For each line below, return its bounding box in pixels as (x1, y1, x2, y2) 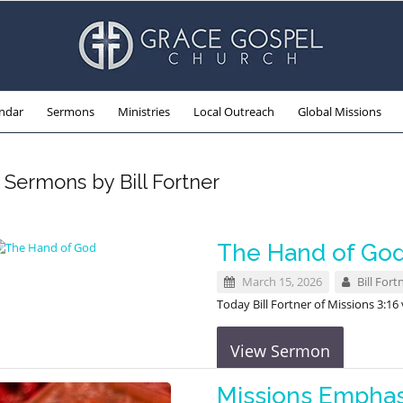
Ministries (117, 103, 170, 120)
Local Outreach (193, 103, 274, 120)
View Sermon (229, 340, 330, 362)
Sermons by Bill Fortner (4, 170, 219, 193)
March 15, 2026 (238, 273, 322, 290)
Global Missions (297, 103, 381, 120)
